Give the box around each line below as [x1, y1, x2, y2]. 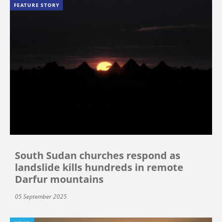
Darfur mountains [15, 172, 104, 186]
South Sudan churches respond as [15, 149, 180, 163]
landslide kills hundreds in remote [15, 161, 183, 174]
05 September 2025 [15, 192, 67, 201]
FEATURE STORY [14, 1, 59, 8]
